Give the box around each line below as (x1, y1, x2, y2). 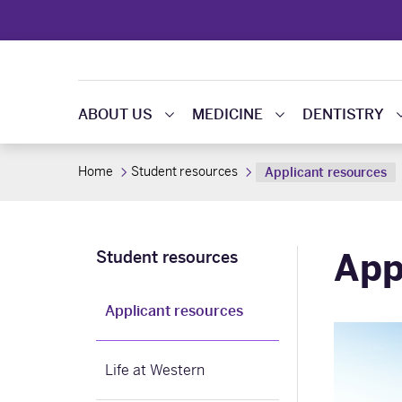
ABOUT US (78, 105, 153, 124)
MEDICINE (192, 105, 264, 124)
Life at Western (105, 361, 205, 380)
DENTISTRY (302, 105, 385, 124)
